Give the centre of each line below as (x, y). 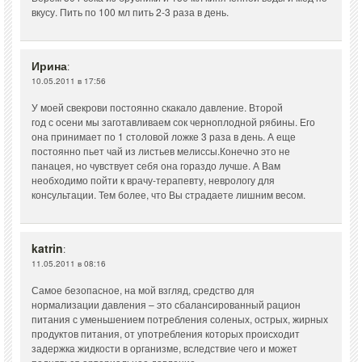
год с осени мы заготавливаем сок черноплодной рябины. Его (173, 122)
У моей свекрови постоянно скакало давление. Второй (157, 107)
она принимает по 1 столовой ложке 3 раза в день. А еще (164, 137)
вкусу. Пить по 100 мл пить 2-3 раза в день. (130, 12)
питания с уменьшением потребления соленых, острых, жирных (180, 319)
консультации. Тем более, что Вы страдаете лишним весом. (168, 195)
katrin (47, 248)
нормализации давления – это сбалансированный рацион (166, 305)
